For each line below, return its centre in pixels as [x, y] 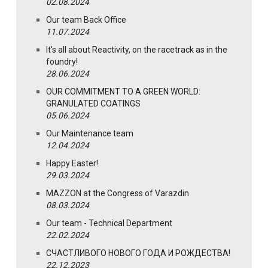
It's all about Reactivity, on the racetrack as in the [137, 50]
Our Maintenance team [90, 134]
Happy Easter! [72, 164]
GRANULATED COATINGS [93, 104]
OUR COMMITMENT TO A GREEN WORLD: [123, 92]
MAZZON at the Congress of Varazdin [118, 194]
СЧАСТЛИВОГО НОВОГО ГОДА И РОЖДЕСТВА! [138, 253]
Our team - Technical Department [109, 223]
